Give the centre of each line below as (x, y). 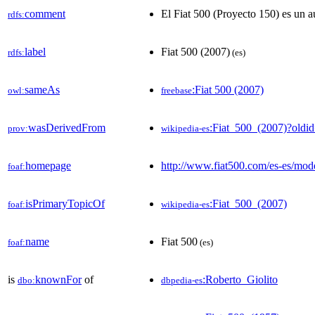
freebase (176, 90)
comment (45, 13)
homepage (48, 165)
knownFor (58, 279)
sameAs (42, 89)
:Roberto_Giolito (240, 279)
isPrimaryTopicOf (65, 203)
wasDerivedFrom (67, 127)
